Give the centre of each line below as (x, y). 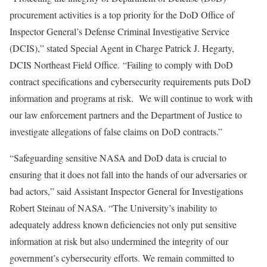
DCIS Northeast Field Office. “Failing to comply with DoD (121, 64)
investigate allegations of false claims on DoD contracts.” (116, 131)
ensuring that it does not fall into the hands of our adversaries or (128, 174)
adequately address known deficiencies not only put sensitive (123, 224)
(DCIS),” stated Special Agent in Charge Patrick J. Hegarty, (122, 48)
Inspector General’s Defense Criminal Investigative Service (119, 31)
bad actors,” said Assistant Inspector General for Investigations (126, 191)
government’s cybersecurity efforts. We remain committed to (122, 257)
